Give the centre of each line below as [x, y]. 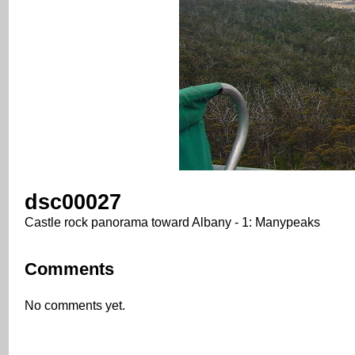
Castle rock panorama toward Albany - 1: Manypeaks [172, 222]
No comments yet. [75, 305]
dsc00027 [73, 202]
